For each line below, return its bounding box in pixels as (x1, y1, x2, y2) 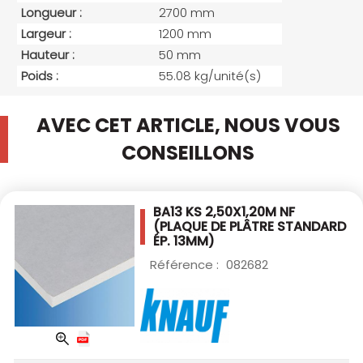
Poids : (21, 67, 58, 85)
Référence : (150, 256, 222, 274)
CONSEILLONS (122, 139, 254, 167)
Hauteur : (21, 46, 75, 64)
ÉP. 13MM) (153, 232, 215, 251)
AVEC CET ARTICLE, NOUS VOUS (36, 112, 340, 139)
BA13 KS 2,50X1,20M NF (153, 203, 295, 222)
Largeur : (21, 25, 71, 43)
